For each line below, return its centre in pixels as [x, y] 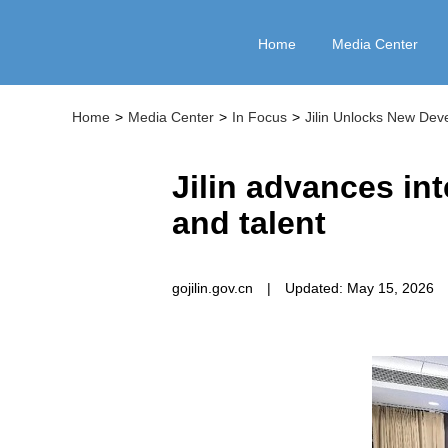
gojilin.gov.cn [212, 288]
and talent [249, 223]
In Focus [259, 117]
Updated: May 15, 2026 [359, 288]
